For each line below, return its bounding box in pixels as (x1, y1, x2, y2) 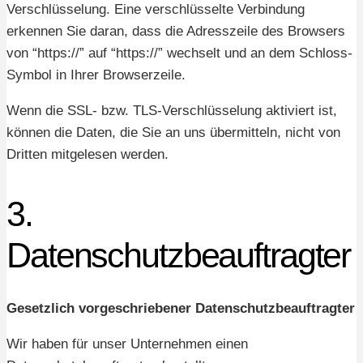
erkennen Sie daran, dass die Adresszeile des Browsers (6, 23, 345, 40)
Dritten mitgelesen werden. (6, 147, 169, 163)
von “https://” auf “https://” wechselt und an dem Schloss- (6, 45, 352, 62)
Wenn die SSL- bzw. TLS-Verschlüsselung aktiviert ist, (6, 103, 337, 119)
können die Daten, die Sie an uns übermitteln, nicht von (6, 125, 340, 141)
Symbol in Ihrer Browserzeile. (6, 67, 186, 83)
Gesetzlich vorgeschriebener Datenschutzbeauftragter (6, 300, 355, 316)
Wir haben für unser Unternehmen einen (6, 335, 248, 352)
